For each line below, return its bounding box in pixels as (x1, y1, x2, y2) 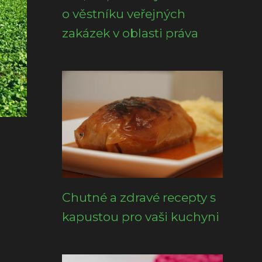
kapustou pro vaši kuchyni (62, 209, 219, 224)
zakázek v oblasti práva (62, 26, 198, 40)
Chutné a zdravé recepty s (62, 190, 216, 205)
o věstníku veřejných (62, 6, 185, 21)
